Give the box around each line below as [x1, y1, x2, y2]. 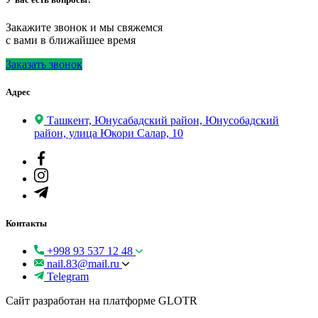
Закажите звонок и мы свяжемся [6, 21, 163, 34]
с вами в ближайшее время [6, 34, 136, 47]
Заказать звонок [6, 58, 82, 71]
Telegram [47, 270, 89, 283]
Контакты [6, 217, 47, 229]
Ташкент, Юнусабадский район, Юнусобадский [47, 114, 279, 126]
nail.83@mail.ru [47, 257, 119, 270]
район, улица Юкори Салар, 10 [34, 126, 183, 139]
